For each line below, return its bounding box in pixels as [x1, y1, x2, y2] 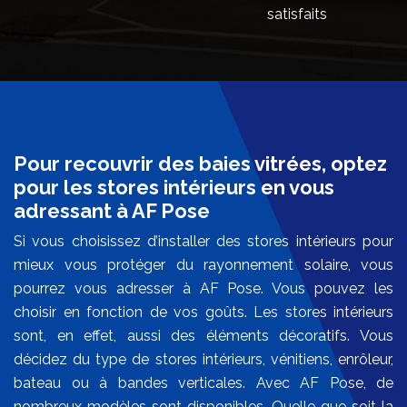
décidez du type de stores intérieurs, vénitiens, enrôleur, [14, 351, 393, 369]
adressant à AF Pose [14, 199, 210, 223]
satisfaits [266, 5, 327, 23]
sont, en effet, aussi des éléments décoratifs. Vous [14, 327, 393, 345]
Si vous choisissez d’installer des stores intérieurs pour [14, 233, 393, 251]
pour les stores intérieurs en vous [14, 175, 334, 200]
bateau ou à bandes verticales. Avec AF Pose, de [14, 374, 393, 392]
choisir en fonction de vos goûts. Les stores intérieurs [14, 303, 393, 322]
